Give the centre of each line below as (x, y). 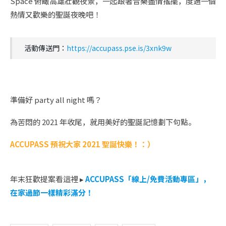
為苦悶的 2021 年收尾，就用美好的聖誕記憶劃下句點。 (103, 122)
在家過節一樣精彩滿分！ (52, 192)
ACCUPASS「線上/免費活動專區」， (148, 179)
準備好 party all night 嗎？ (56, 99)
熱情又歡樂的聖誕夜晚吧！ (55, 14)
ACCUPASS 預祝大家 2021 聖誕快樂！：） (82, 144)
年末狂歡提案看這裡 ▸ (47, 179)
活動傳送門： (45, 48)
